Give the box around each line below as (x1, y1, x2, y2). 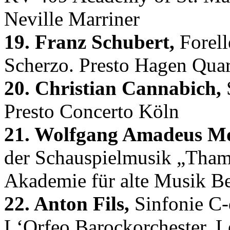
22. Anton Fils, (4, 192, 129, 215)
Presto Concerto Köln (4, 100, 179, 122)
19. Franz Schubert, (4, 30, 175, 53)
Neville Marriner (4, 7, 140, 30)
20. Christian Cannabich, (4, 76, 221, 99)
